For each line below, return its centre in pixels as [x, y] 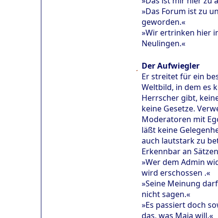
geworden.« [163, 22]
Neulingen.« [163, 44]
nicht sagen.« [166, 194]
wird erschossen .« [176, 173]
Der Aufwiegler [171, 66]
